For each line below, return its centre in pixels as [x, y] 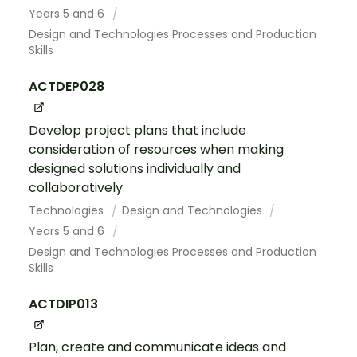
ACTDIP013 [63, 304]
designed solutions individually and [135, 168]
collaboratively [76, 187]
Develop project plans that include [137, 130]
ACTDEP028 [67, 87]
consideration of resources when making [156, 149]
